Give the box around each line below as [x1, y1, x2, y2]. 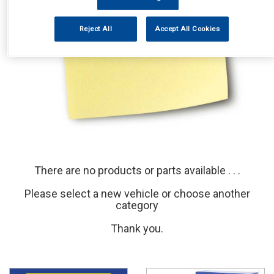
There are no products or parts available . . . [34, 164, 240, 177]
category [116, 199, 158, 212]
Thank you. [111, 222, 163, 235]
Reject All [80, 24, 113, 34]
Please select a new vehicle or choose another [24, 187, 250, 201]
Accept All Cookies [155, 24, 220, 34]
